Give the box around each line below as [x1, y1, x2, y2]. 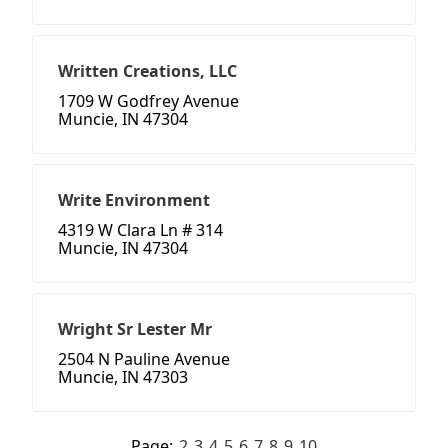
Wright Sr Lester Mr [58, 318, 212, 341]
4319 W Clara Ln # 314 [58, 219, 223, 242]
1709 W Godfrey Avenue [58, 90, 239, 113]
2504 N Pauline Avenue [58, 348, 230, 371]
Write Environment [58, 189, 210, 212]
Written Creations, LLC [58, 60, 237, 83]
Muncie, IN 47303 [58, 366, 188, 389]
